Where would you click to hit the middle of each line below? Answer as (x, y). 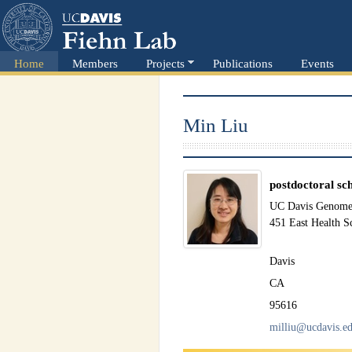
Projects (165, 63)
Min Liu (215, 125)
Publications (243, 63)
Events (317, 63)
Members (95, 63)
